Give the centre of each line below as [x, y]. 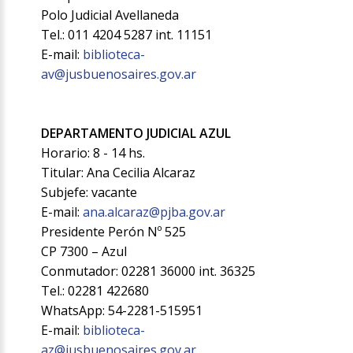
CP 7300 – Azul [84, 252]
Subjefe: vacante [89, 193]
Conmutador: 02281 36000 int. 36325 [149, 271]
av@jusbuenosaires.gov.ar [119, 74]
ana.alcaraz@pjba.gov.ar [154, 212]
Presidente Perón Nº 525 [114, 232]
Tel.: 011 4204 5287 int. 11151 [127, 35]
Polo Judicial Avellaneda [110, 15]
